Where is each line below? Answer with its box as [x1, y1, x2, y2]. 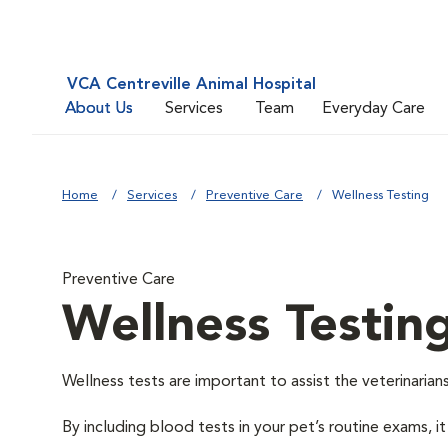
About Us [65, 100, 133, 117]
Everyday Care [322, 100, 425, 117]
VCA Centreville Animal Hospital [67, 77, 316, 93]
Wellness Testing [332, 189, 429, 202]
